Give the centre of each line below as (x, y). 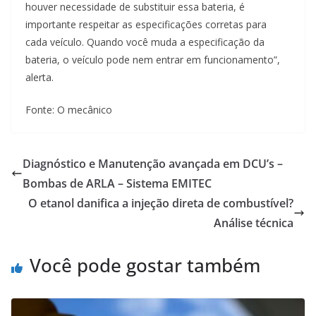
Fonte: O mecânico (69, 109)
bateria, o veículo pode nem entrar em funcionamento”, (153, 59)
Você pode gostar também (145, 265)
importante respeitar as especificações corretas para (146, 24)
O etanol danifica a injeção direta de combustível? (161, 203)
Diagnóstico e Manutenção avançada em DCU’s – (153, 163)
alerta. (39, 77)
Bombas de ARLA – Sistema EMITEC (117, 183)
